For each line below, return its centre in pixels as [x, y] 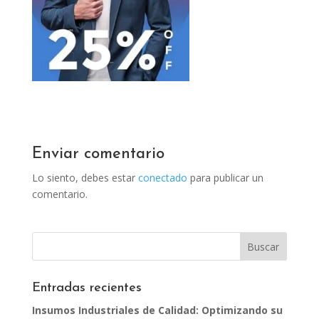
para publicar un [225, 177]
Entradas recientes [87, 288]
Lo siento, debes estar [85, 177]
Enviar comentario [98, 154]
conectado [162, 177]
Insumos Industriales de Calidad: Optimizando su [157, 310]
